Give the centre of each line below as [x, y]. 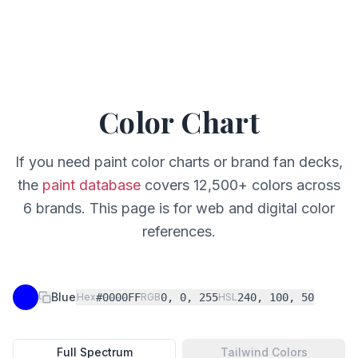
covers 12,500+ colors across [241, 185]
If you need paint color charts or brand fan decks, [179, 162]
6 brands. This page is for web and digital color [179, 208]
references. [179, 231]
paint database [91, 185]
